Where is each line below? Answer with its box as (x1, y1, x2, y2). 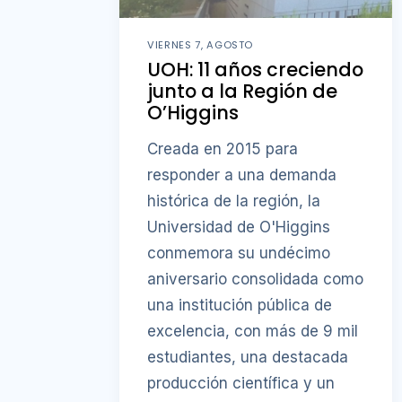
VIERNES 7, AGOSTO (147, 37, 254, 52)
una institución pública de (147, 296, 333, 315)
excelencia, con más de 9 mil (147, 322, 359, 341)
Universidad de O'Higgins (147, 218, 331, 237)
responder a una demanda (147, 166, 337, 185)
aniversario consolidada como (147, 270, 364, 289)
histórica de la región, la (147, 192, 321, 211)
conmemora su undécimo (147, 244, 331, 263)
